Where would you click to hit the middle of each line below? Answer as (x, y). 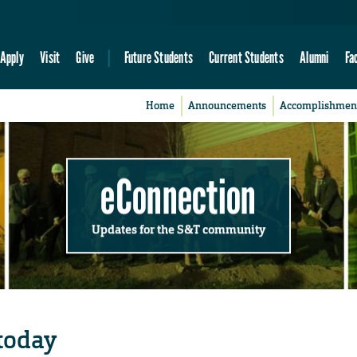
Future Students (158, 57)
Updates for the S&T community (178, 229)
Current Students (246, 57)
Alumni (314, 57)
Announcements (228, 106)
